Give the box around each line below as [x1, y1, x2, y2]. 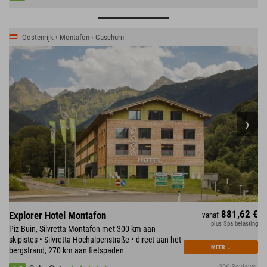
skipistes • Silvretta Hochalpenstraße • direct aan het [9, 235, 181, 245]
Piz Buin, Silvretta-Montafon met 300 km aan [9, 224, 156, 234]
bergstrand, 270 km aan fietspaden [9, 246, 124, 256]
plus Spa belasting [211, 220, 258, 228]
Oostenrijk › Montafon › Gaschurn [22, 32, 124, 42]
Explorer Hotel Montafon [9, 209, 106, 222]
